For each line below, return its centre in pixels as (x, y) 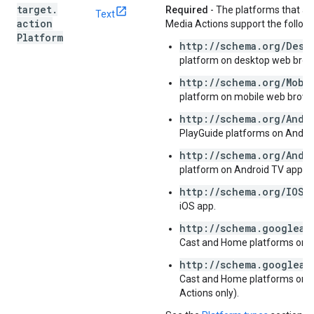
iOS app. (198, 206)
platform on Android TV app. (242, 170)
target (34, 9)
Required (187, 10)
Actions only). (209, 293)
